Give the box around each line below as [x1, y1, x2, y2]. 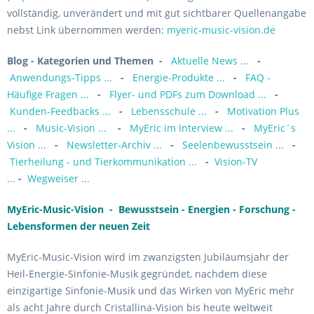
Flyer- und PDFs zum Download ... [109, 88, 266, 101]
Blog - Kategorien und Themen [7, 54, 153, 67]
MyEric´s [254, 121, 296, 135]
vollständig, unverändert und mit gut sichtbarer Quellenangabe [7, 6, 306, 20]
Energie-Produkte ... [132, 71, 228, 84]
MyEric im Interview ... [130, 121, 233, 135]
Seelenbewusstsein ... [182, 138, 284, 151]
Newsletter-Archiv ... [67, 138, 165, 151]
